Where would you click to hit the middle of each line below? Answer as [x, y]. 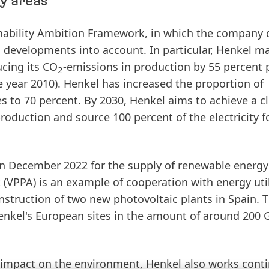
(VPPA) [20, 182]
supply [145, 165]
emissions [92, 67]
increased [148, 83]
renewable [204, 165]
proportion [223, 83]
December [35, 165]
